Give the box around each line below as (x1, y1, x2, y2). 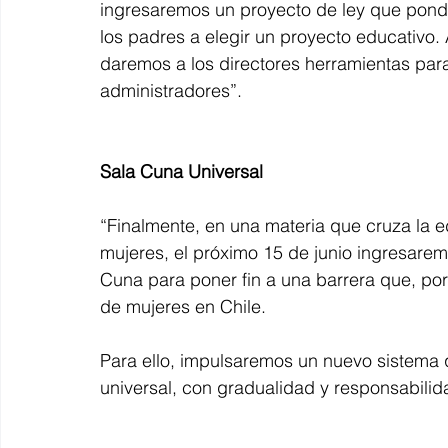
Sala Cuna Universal (100, 159, 263, 183)
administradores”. (100, 78, 242, 102)
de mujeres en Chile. (100, 294, 266, 318)
